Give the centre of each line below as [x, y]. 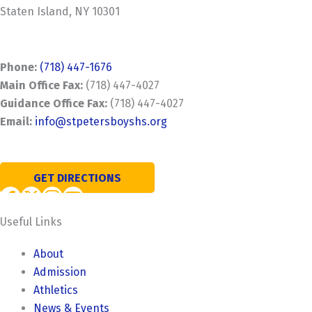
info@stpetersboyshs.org [101, 122]
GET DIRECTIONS [77, 178]
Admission [60, 272]
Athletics [56, 290]
